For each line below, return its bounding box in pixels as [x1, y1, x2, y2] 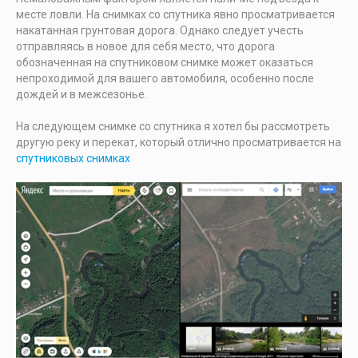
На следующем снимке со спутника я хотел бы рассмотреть [16, 120, 330, 133]
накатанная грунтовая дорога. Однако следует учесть [16, 24, 304, 38]
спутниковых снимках [16, 152, 130, 165]
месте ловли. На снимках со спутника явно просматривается [16, 8, 335, 22]
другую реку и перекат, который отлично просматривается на [16, 136, 341, 149]
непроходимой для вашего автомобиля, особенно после [16, 72, 314, 86]
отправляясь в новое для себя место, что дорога [16, 40, 275, 54]
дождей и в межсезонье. [16, 88, 147, 101]
